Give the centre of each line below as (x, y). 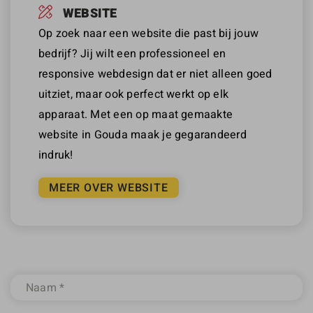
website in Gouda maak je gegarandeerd (143, 134)
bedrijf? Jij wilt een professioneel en (132, 53)
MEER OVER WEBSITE (109, 187)
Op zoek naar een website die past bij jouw (149, 32)
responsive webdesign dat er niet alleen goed (155, 73)
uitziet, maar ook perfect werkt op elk (134, 93)
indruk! (56, 154)
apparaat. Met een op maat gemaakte (136, 114)
